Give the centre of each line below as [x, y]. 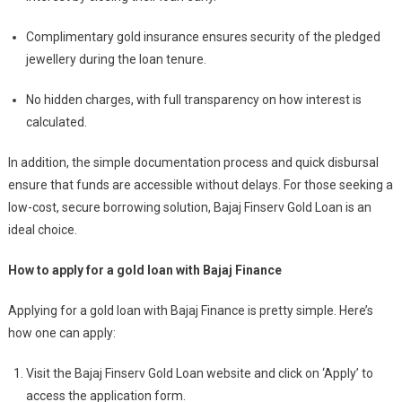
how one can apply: [61, 333]
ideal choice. [42, 230]
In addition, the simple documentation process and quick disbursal [193, 162]
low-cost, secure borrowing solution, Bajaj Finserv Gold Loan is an [189, 207]
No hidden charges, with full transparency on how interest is [193, 100]
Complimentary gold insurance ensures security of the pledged [203, 37]
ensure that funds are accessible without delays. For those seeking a [200, 185]
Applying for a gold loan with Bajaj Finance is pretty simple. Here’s [190, 310]
